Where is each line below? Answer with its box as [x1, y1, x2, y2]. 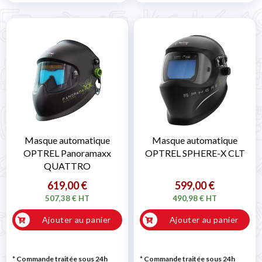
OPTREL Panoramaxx [23, 147, 111, 159]
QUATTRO [44, 160, 91, 172]
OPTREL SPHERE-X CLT [144, 147, 245, 159]
